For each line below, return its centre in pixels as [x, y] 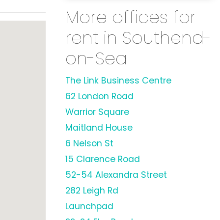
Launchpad [89, 206]
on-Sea [96, 58]
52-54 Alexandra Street [116, 175]
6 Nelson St [89, 143]
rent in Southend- [138, 38]
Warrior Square [97, 112]
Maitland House [99, 128]
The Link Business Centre [118, 81]
